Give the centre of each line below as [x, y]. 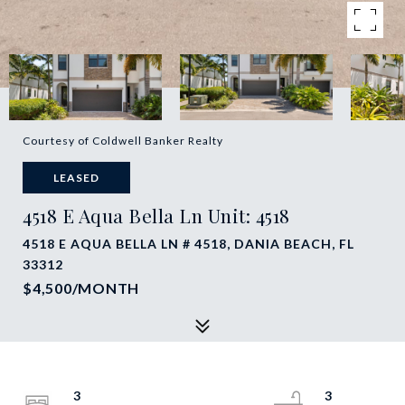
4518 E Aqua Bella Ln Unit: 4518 [156, 215]
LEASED [76, 178]
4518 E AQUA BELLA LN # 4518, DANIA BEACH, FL [188, 244]
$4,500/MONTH [81, 288]
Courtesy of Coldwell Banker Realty [123, 141]
